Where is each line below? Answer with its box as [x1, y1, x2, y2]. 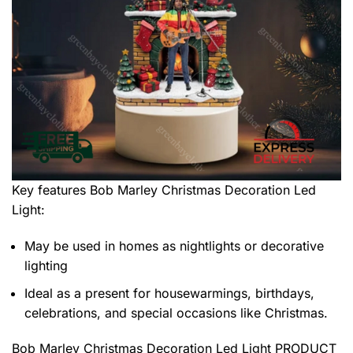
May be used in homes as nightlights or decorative [24, 237, 324, 254]
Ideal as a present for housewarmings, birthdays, [24, 284, 314, 301]
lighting [24, 257, 68, 273]
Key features [12, 182, 90, 199]
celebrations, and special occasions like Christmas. [24, 304, 328, 321]
